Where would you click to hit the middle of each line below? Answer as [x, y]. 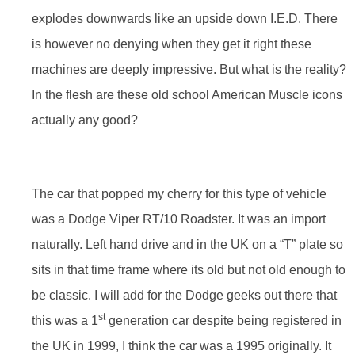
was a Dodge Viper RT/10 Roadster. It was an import [179, 219]
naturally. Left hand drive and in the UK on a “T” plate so [187, 244]
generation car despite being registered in [223, 320]
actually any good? [85, 120]
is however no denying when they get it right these [172, 44]
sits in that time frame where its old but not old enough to [189, 269]
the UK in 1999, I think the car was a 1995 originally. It [181, 345]
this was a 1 [65, 320]
